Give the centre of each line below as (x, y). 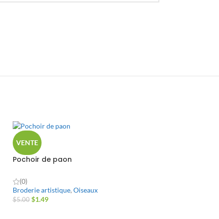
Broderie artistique (41, 190)
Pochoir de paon (42, 160)
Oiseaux (85, 190)
